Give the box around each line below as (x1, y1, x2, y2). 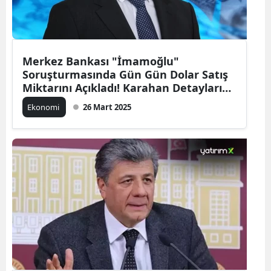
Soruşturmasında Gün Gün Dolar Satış (22, 67, 228, 82)
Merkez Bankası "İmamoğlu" (22, 54, 179, 68)
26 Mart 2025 (83, 102, 131, 113)
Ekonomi (27, 102, 61, 113)
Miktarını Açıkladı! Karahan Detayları (22, 80, 222, 95)
